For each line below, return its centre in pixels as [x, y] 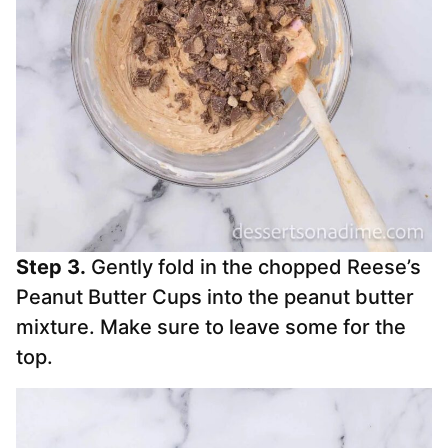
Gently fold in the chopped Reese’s [253, 267]
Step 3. [51, 267]
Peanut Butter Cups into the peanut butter [215, 297]
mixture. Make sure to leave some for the [211, 327]
